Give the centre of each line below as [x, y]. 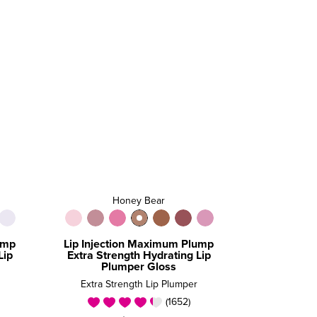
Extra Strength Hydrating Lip [139, 255]
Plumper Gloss [139, 266]
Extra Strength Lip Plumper [139, 284]
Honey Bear [139, 201]
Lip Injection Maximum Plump [139, 244]
